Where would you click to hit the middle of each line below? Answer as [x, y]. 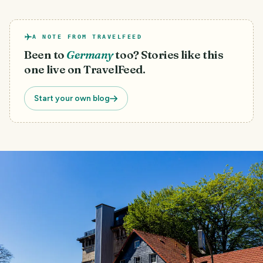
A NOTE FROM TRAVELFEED [87, 37]
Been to [44, 55]
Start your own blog [72, 98]
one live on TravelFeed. [85, 70]
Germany [90, 55]
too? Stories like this [169, 55]
